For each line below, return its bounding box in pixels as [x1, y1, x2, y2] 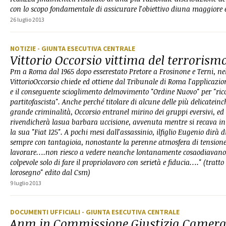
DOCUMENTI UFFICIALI [10, 207, 82, 216]
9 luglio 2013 [10, 179, 41, 187]
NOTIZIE [10, 44, 37, 53]
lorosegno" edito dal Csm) [10, 167, 92, 177]
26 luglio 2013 [10, 16, 44, 23]
